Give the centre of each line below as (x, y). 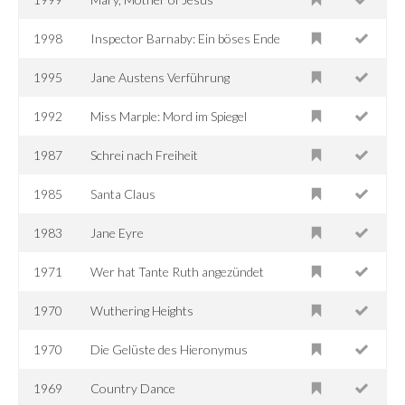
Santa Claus (123, 193)
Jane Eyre (118, 232)
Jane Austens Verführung (160, 77)
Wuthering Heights (142, 310)
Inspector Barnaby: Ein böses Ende (186, 38)
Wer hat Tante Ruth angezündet (178, 271)
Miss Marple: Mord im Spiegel (169, 116)
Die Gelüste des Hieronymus (170, 349)
